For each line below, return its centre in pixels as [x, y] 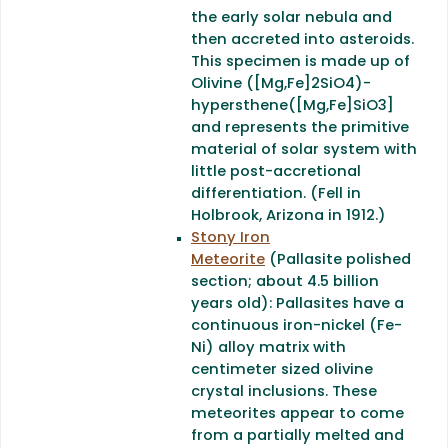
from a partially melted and [297, 436]
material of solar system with [304, 150]
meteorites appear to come [297, 414]
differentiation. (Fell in [276, 194]
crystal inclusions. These [284, 392]
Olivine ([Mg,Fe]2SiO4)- [281, 84]
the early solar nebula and [291, 18]
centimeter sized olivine [282, 370]
